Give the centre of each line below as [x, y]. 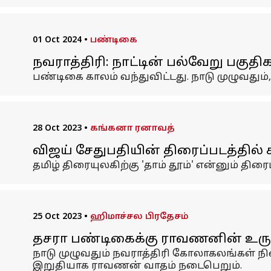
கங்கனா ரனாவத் [132, 129]
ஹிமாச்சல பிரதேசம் [139, 217]
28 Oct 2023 [57, 129]
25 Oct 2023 [57, 217]
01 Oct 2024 [57, 40]
